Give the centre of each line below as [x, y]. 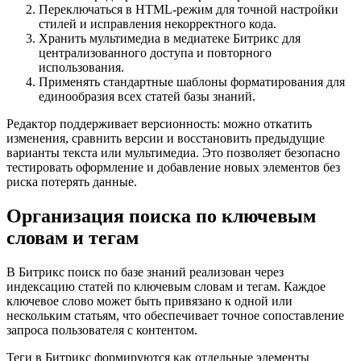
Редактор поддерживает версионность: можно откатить [159, 124]
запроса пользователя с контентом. [102, 330]
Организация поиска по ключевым [161, 216]
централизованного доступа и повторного [155, 53]
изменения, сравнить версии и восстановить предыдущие [166, 139]
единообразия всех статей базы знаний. [147, 97]
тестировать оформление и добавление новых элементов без [173, 168]
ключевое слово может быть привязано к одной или [149, 301]
